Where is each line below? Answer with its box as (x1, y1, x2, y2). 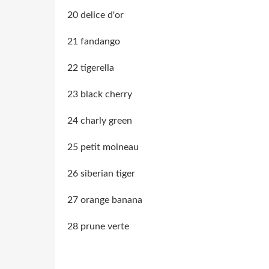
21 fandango (67, 36, 120, 46)
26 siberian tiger (67, 168, 135, 178)
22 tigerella (67, 62, 114, 73)
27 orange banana (67, 195, 142, 205)
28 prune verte (67, 221, 129, 231)
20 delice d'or (67, 10, 124, 20)
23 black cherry (67, 89, 132, 99)
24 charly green (67, 115, 132, 125)
